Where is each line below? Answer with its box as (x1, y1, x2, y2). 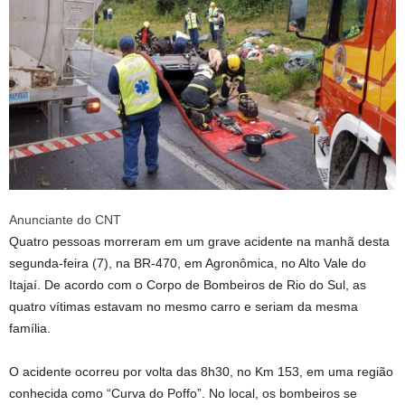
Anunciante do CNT (9, 212, 121, 227)
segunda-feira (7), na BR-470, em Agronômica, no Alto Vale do (9, 256, 366, 270)
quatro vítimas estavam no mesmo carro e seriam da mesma (9, 299, 358, 314)
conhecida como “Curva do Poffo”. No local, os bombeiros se (9, 386, 357, 400)
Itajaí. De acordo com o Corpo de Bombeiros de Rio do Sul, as (9, 278, 366, 292)
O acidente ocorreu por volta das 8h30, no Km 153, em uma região (9, 364, 393, 379)
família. (9, 321, 51, 335)
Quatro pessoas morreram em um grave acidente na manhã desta (9, 234, 390, 249)
